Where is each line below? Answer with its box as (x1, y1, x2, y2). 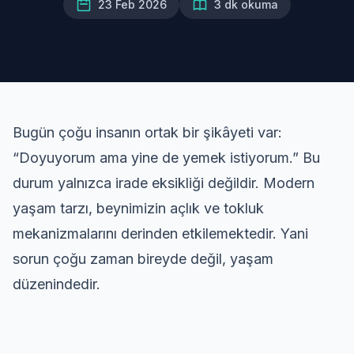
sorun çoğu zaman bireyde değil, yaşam (13, 250, 273, 267)
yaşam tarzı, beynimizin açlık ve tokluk (13, 200, 264, 217)
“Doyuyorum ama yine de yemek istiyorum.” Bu (13, 149, 320, 166)
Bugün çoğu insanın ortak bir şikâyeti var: (13, 124, 282, 141)
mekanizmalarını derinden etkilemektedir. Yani (13, 225, 308, 242)
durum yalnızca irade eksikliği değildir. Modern (13, 175, 314, 191)
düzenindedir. (13, 276, 100, 292)
